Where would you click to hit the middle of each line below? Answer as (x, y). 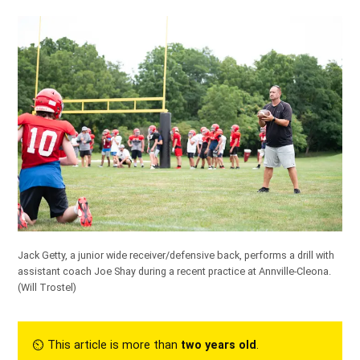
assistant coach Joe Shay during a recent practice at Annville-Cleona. (175, 272)
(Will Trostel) (47, 288)
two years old (219, 346)
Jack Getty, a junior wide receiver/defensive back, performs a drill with (176, 256)
